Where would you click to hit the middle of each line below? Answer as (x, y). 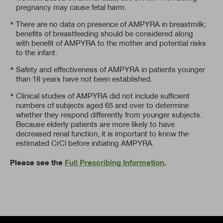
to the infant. (37, 52)
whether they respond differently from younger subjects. (109, 114)
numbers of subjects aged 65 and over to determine (102, 105)
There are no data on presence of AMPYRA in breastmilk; (111, 24)
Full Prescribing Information (114, 162)
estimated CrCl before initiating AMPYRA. (85, 143)
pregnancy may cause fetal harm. (71, 7)
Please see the (37, 162)
